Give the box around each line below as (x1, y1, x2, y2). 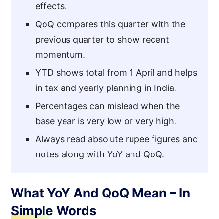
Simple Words (11, 202, 97, 218)
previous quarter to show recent (35, 34, 170, 44)
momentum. (35, 49, 86, 60)
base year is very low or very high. (35, 115, 177, 126)
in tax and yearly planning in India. (35, 82, 177, 93)
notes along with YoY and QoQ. (35, 149, 165, 159)
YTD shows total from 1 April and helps (35, 67, 197, 78)
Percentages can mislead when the (35, 100, 180, 111)
